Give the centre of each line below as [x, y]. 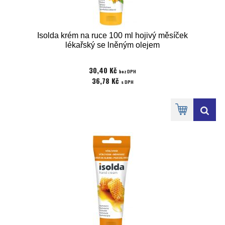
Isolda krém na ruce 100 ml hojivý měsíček [113, 35]
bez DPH [128, 71]
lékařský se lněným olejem [113, 45]
